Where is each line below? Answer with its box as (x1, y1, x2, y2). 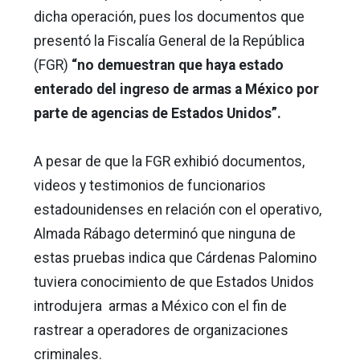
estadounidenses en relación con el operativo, (34, 201, 321, 218)
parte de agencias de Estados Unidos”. (34, 104, 281, 121)
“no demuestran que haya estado (72, 56, 284, 73)
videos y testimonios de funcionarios (34, 177, 266, 194)
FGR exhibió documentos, (145, 153, 305, 170)
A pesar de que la (34, 153, 142, 170)
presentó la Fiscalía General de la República (34, 32, 305, 49)
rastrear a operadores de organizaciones (34, 321, 288, 338)
